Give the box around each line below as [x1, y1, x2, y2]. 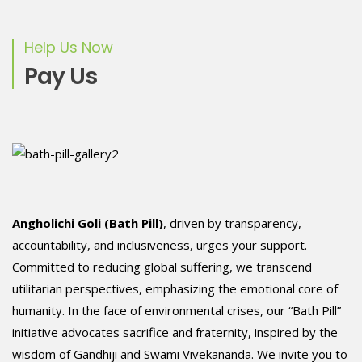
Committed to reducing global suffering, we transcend [12, 258, 312, 275]
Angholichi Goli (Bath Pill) [12, 214, 163, 231]
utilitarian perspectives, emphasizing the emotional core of [12, 280, 338, 297]
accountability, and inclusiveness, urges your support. [12, 236, 307, 253]
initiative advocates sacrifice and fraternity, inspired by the [12, 323, 338, 340]
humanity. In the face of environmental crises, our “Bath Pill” [12, 301, 341, 318]
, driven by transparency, [163, 214, 301, 231]
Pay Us [24, 60, 97, 92]
